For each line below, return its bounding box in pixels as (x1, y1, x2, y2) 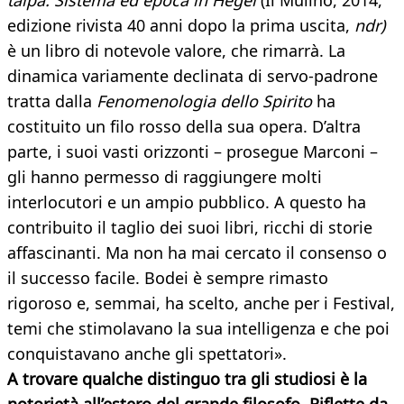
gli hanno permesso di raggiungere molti (7, 166, 322, 188)
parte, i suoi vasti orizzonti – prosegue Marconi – (7, 141, 378, 163)
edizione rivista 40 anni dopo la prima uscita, (7, 14, 354, 37)
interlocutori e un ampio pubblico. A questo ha (7, 191, 366, 214)
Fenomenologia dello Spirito (96, 90, 312, 113)
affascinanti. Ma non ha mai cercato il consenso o (7, 242, 387, 264)
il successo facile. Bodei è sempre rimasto (7, 267, 328, 289)
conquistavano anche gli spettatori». (7, 343, 287, 365)
